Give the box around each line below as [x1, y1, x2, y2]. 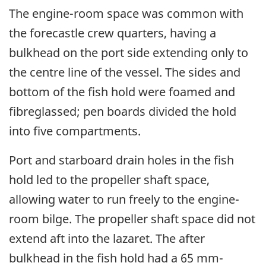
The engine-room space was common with [9, 5, 243, 22]
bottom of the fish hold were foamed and [9, 84, 235, 100]
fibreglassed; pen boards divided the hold [9, 103, 236, 120]
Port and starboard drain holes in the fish [9, 152, 234, 169]
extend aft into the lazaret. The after [9, 230, 205, 247]
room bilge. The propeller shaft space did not [9, 211, 255, 227]
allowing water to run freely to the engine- [9, 191, 239, 208]
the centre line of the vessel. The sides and [9, 64, 240, 81]
